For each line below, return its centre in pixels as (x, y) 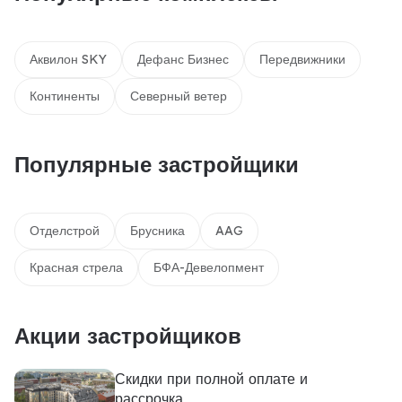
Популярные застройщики (157, 164)
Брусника (157, 231)
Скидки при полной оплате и (211, 379)
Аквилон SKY (68, 59)
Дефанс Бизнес (183, 59)
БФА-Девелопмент (209, 267)
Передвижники (302, 59)
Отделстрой (65, 231)
